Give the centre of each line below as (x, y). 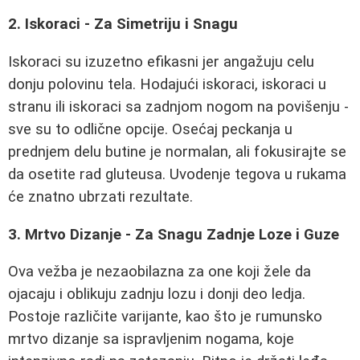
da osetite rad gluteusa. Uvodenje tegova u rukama (177, 174)
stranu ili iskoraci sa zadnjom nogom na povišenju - (178, 106)
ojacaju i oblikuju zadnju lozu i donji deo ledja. (157, 295)
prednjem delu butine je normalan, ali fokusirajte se (177, 151)
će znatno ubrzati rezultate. (100, 196)
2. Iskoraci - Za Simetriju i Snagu (123, 25)
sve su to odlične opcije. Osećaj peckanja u (150, 129)
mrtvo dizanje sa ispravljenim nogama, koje (151, 340)
